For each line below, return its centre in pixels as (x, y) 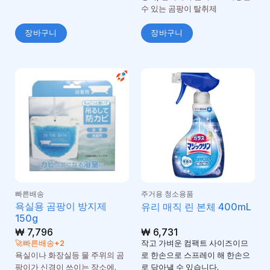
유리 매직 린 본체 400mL (196, 206)
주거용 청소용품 (167, 194)
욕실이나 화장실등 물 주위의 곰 (69, 256)
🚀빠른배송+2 (39, 243)
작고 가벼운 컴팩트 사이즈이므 (194, 243)
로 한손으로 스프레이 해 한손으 (195, 256)
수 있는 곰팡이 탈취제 (179, 9)
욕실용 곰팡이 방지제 (61, 206)
